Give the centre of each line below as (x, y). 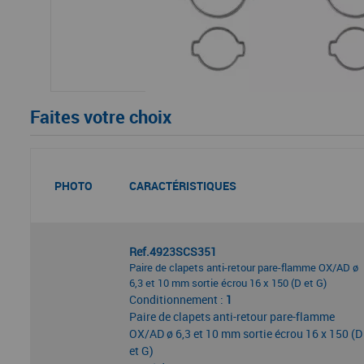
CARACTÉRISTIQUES (182, 186)
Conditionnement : (177, 299)
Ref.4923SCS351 (173, 251)
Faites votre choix (101, 117)
